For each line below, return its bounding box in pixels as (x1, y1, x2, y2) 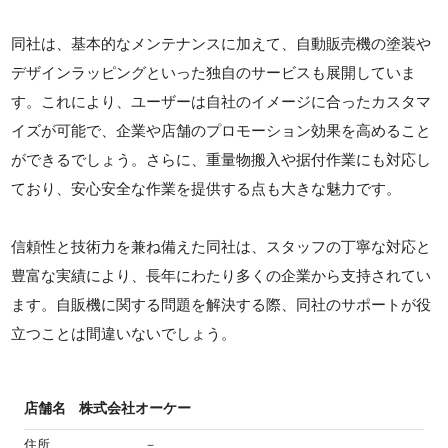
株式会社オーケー (79, 400, 191, 417)
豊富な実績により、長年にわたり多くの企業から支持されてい (11, 267, 432, 285)
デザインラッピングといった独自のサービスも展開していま (11, 64, 417, 82)
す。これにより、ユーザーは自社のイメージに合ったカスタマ (11, 93, 432, 111)
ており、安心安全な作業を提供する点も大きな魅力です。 (11, 180, 402, 198)
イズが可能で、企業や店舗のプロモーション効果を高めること (11, 122, 432, 140)
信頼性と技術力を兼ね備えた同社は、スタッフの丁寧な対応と (11, 238, 432, 256)
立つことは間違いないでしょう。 (11, 325, 237, 343)
